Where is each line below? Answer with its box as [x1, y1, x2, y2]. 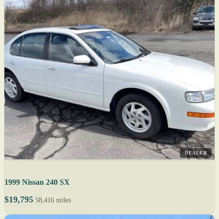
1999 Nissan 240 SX [4, 178, 70, 187]
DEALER [185, 150, 207, 156]
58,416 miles [35, 197, 71, 204]
